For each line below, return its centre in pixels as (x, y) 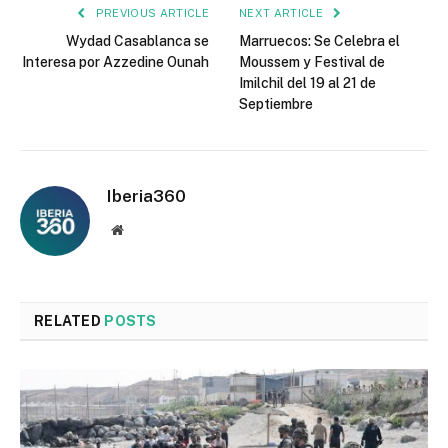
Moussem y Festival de (312, 61)
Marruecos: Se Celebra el (319, 40)
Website (144, 228)
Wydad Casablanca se (137, 40)
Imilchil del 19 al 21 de (307, 82)
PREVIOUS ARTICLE (150, 12)
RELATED (69, 320)
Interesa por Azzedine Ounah (115, 61)
